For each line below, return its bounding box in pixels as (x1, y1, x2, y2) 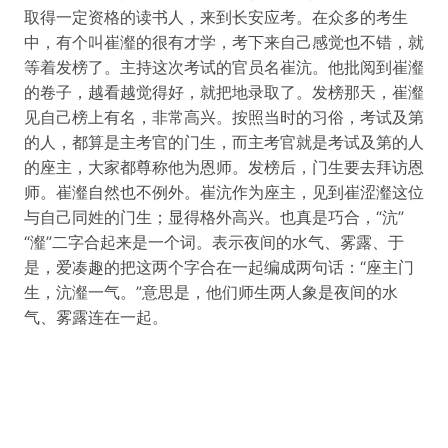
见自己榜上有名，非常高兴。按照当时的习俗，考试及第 (24, 107, 424, 127)
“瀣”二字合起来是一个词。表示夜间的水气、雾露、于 (24, 232, 404, 252)
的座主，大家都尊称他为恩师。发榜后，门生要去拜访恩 (24, 157, 424, 177)
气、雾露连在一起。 (24, 307, 168, 327)
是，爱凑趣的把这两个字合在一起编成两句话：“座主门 (24, 257, 414, 277)
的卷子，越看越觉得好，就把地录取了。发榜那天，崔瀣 (24, 82, 424, 102)
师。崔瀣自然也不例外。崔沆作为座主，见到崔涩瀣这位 (24, 182, 424, 202)
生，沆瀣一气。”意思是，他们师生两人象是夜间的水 (24, 282, 398, 302)
